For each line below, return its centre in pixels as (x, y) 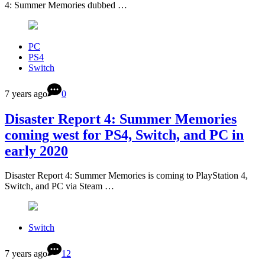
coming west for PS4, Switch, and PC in (124, 135)
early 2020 (36, 151)
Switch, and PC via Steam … (59, 186)
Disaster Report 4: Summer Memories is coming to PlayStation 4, (126, 176)
